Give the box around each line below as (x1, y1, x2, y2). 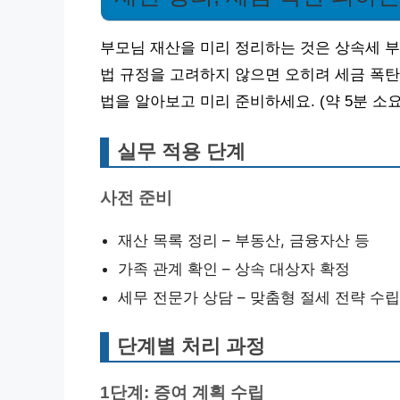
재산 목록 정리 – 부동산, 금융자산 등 (118, 230, 370, 249)
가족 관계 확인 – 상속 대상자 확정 (118, 259, 350, 278)
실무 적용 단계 (117, 139, 246, 162)
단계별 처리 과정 (117, 334, 265, 357)
